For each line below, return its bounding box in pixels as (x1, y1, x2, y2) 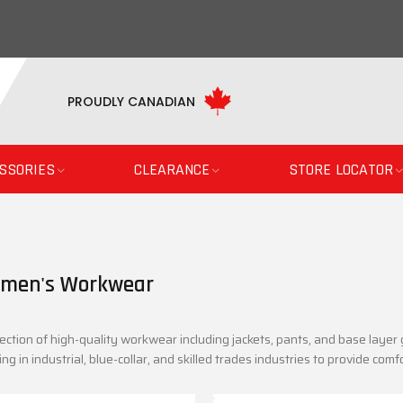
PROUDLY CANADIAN (67, 92, 195, 111)
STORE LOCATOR (288, 159, 393, 180)
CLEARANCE (133, 159, 210, 180)
